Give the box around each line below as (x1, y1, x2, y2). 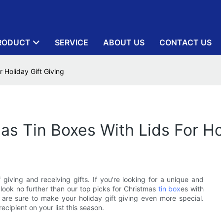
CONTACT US (159, 37, 212, 47)
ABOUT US (103, 37, 145, 47)
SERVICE (55, 37, 88, 47)
